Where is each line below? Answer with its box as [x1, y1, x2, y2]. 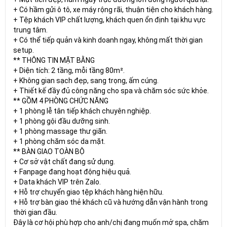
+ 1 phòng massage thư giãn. [13, 127, 107, 135]
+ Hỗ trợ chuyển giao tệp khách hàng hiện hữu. [13, 187, 164, 196]
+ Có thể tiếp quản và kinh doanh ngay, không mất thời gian [13, 35, 203, 44]
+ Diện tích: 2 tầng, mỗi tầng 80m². [13, 66, 125, 74]
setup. [13, 46, 34, 54]
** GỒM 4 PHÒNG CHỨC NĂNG [13, 96, 108, 105]
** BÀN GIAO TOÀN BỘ [13, 147, 85, 156]
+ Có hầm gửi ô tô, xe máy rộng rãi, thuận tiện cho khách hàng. [13, 5, 213, 14]
